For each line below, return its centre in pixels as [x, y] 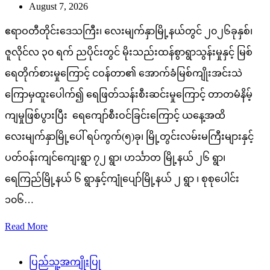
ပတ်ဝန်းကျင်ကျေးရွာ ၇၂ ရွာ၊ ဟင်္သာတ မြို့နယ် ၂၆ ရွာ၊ [116, 157]
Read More [26, 226]
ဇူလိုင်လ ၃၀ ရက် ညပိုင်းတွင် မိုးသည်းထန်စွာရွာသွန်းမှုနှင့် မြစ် [129, 52]
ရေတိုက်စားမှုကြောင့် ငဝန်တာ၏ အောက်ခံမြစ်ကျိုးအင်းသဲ [124, 73]
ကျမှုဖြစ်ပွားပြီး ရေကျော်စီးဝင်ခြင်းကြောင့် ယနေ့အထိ [115, 115]
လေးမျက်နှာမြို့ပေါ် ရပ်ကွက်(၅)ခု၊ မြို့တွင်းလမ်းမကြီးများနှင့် [129, 136]
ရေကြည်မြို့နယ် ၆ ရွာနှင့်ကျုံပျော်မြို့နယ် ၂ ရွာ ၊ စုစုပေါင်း [122, 178]
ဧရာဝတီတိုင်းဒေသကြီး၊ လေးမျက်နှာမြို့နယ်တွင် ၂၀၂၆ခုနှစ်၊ [129, 31]
